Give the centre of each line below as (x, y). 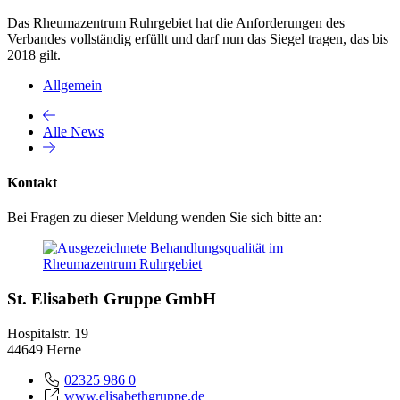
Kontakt (32, 182)
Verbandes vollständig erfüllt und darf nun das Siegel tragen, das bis (198, 38)
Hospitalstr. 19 (48, 333)
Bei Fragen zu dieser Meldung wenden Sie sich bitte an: (164, 218)
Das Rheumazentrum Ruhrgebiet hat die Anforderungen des (176, 22)
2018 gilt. (34, 54)
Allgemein (72, 85)
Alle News (73, 131)
